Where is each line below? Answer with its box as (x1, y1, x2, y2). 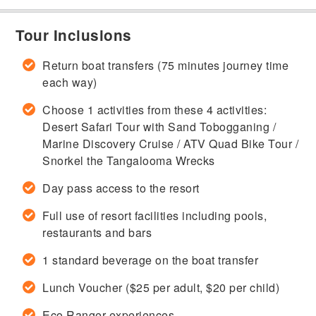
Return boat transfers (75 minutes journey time (42, 56, 289, 73)
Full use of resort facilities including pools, (42, 207, 267, 224)
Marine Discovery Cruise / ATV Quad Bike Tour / (42, 135, 299, 152)
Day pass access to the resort (42, 179, 200, 196)
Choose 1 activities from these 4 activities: (42, 101, 267, 118)
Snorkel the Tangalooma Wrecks (42, 152, 215, 169)
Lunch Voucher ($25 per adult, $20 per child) (42, 279, 280, 296)
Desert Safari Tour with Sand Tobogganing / (42, 118, 276, 135)
